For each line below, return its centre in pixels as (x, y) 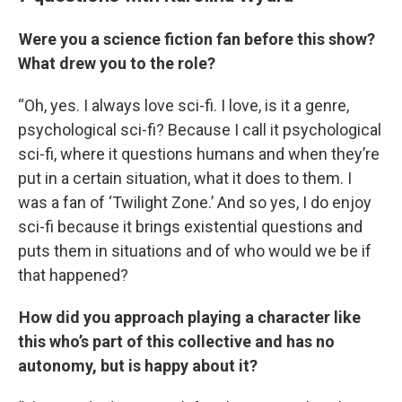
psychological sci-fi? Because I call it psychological (200, 130)
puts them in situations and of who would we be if (195, 251)
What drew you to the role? (117, 63)
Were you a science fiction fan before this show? (197, 39)
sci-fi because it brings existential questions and (190, 227)
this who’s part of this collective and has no (176, 341)
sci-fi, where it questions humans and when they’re (199, 154)
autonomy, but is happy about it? (138, 366)
